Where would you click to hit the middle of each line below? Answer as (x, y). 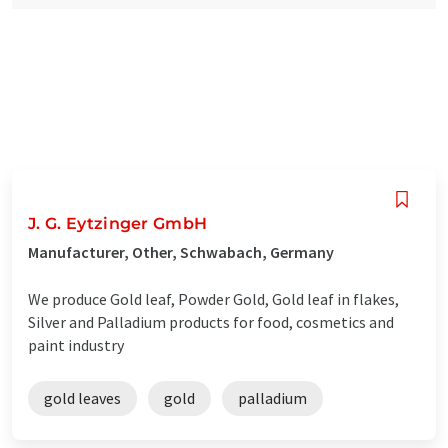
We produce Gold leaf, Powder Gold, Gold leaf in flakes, (213, 298)
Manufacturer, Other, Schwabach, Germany (181, 251)
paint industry (76, 344)
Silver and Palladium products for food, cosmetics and (211, 321)
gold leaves (82, 397)
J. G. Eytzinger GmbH (118, 223)
